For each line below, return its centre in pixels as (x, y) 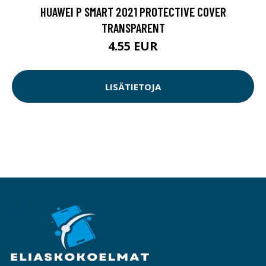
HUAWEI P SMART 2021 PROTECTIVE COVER (133, 12)
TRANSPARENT (133, 28)
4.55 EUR (133, 46)
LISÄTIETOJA (133, 86)
